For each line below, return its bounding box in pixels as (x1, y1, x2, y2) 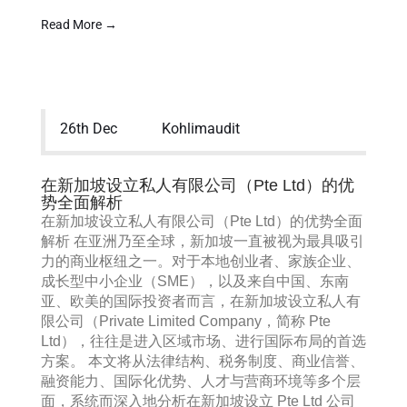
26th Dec (60, 120, 117, 137)
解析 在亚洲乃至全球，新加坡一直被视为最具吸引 (41, 233, 364, 249)
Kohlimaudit (162, 120, 241, 137)
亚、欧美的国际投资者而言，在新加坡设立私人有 (41, 293, 361, 309)
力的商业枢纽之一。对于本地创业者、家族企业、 (41, 253, 361, 269)
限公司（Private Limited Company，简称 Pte (41, 313, 331, 329)
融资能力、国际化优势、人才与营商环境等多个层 (41, 373, 361, 389)
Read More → (41, 17, 117, 32)
